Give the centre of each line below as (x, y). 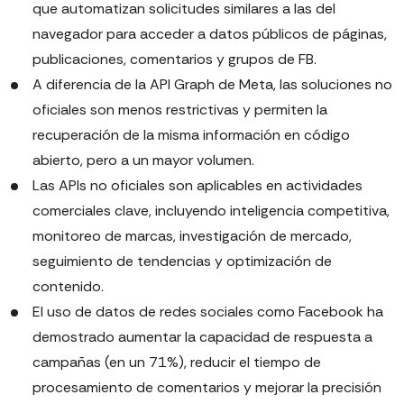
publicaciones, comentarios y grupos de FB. (174, 60)
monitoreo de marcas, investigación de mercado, (192, 236)
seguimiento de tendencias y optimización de (182, 262)
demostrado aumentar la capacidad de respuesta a (202, 337)
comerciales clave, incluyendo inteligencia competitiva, (211, 211)
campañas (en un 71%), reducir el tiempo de (177, 363)
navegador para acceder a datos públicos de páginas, (210, 34)
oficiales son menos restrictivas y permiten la (180, 110)
